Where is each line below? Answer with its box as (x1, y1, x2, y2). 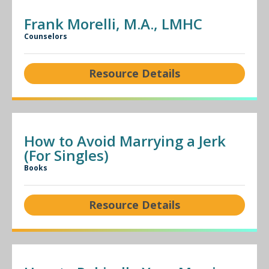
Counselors (24, 31, 67, 41)
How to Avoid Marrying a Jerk (24, 131, 226, 151)
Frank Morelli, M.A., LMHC (24, 14, 202, 34)
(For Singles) (24, 145, 109, 165)
